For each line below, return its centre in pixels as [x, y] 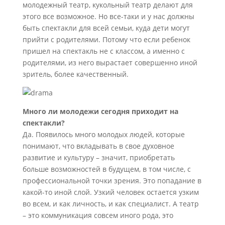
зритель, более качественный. [75, 74]
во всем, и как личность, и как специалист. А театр [110, 204]
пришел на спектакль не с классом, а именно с [103, 51]
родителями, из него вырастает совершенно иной [110, 63]
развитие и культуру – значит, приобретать [98, 157]
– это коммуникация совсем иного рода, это [98, 215]
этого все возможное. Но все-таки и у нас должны [108, 16]
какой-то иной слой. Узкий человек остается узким [110, 192]
